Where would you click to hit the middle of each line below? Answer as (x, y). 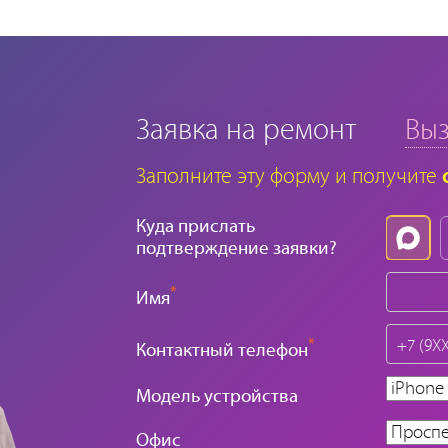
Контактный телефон (222, 351)
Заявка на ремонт (246, 130)
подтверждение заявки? (236, 249)
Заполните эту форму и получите (289, 177)
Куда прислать (195, 227)
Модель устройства (217, 397)
